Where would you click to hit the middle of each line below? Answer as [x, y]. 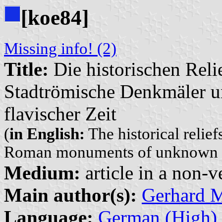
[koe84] [55, 18]
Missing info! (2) [60, 49]
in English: [47, 134]
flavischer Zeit [60, 114]
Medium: [42, 173]
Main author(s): [70, 195]
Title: [26, 69]
